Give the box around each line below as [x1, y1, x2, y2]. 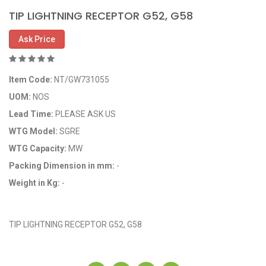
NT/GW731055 [54, 74, 109, 84]
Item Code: [9, 74, 54, 84]
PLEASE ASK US [55, 109, 116, 119]
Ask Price [18, 34, 55, 44]
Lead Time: [9, 109, 55, 119]
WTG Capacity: [9, 143, 68, 153]
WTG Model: [9, 126, 59, 136]
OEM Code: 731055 [9, 189, 186, 217]
